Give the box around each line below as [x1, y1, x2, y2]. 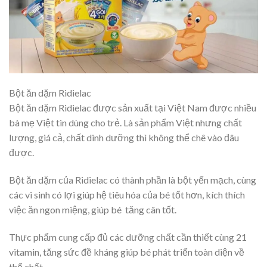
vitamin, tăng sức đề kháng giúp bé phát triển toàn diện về [9, 246, 244, 257]
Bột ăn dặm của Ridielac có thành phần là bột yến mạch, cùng [9, 174, 256, 186]
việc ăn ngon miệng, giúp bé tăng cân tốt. [9, 204, 176, 216]
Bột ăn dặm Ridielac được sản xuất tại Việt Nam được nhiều [9, 102, 256, 114]
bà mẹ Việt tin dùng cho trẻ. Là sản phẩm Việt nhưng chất [9, 117, 242, 129]
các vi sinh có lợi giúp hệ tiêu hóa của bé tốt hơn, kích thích [9, 189, 245, 201]
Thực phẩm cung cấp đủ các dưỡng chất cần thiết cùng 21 [9, 231, 247, 243]
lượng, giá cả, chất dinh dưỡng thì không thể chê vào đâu [9, 132, 239, 144]
